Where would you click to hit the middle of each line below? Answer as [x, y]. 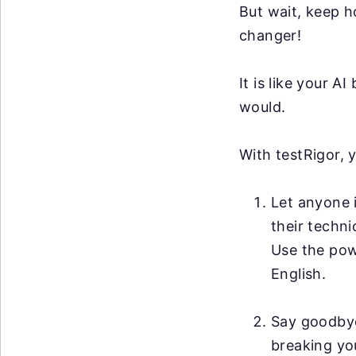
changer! [271, 35]
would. [263, 107]
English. [299, 274]
